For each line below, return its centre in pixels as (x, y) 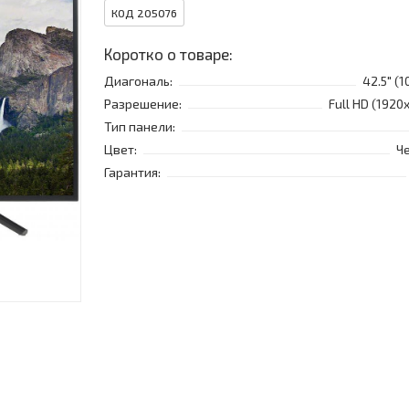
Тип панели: (140, 127)
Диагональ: (138, 81)
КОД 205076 (144, 13)
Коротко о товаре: (168, 54)
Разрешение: (143, 104)
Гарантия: (132, 173)
